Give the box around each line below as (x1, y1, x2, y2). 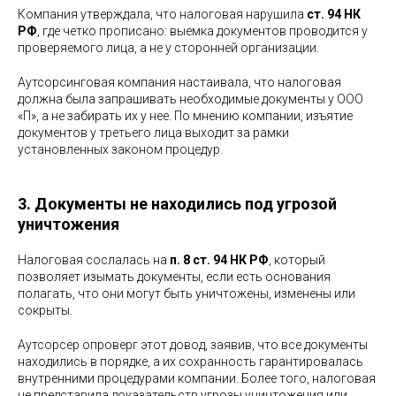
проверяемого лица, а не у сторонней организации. (18, 40, 319, 55)
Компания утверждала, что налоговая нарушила (18, 6, 307, 21)
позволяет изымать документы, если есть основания (18, 269, 331, 284)
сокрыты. (18, 302, 72, 317)
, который (269, 252, 325, 267)
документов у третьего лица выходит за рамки (18, 125, 289, 140)
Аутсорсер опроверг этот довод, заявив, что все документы (18, 337, 368, 352)
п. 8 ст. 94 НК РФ (170, 252, 269, 267)
